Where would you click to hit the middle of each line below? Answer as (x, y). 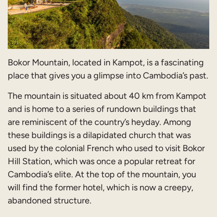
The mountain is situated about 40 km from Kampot (107, 96)
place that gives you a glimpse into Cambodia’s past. (108, 76)
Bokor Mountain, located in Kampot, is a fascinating (106, 63)
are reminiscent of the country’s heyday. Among (100, 122)
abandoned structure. (50, 201)
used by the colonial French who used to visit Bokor (106, 148)
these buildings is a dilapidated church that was (99, 135)
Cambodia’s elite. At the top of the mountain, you (102, 175)
